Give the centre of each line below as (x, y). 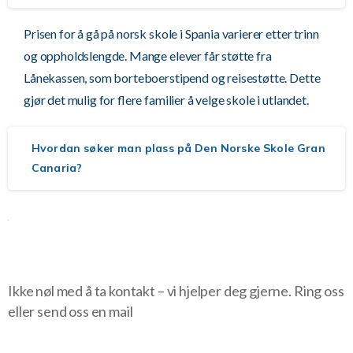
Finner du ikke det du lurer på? (139, 261)
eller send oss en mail (71, 311)
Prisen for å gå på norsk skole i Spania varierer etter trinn (171, 33)
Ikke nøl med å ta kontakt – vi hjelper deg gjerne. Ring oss (176, 290)
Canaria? (57, 167)
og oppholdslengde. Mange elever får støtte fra (148, 55)
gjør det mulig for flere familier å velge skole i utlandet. (166, 99)
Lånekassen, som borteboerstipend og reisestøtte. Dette (172, 77)
